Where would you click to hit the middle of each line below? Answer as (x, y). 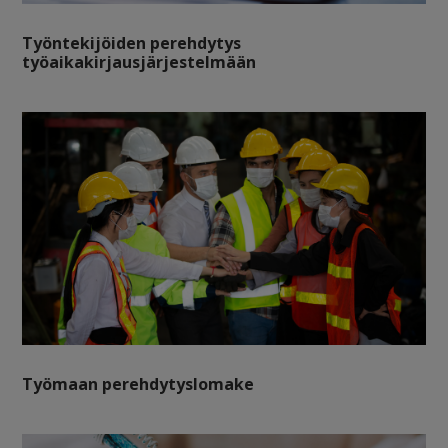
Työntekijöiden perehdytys (132, 43)
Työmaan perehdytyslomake (138, 383)
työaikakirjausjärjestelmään (139, 62)
